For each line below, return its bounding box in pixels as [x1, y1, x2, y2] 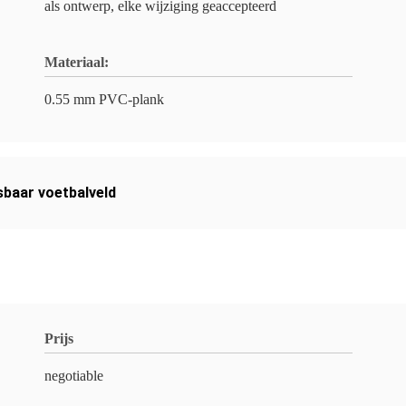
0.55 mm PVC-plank [44, 92, 164, 107]
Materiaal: [44, 54, 109, 70]
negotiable [44, 368, 103, 383]
